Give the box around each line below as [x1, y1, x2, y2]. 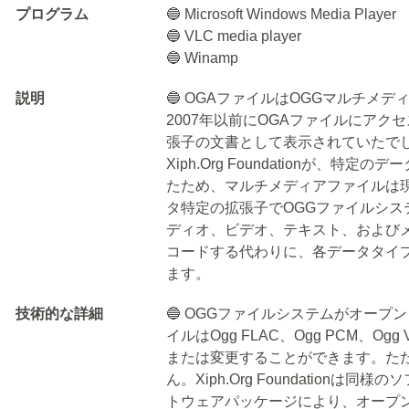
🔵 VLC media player [166, 28, 302, 44]
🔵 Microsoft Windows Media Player [166, 6, 397, 22]
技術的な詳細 [16, 306, 103, 321]
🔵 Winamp [166, 50, 239, 66]
